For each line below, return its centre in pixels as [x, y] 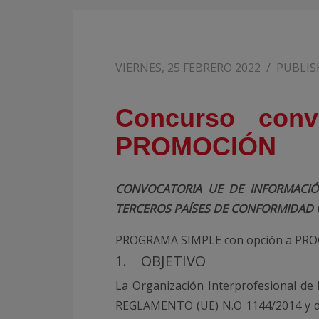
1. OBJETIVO [161, 261]
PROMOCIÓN [196, 146]
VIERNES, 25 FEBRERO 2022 [188, 68]
